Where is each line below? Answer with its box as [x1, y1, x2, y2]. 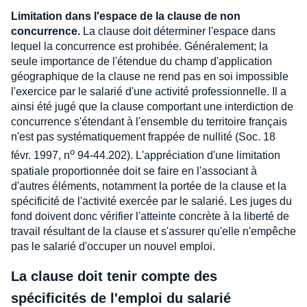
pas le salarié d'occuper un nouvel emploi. [11, 240, 215, 252]
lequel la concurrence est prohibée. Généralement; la [11, 40, 268, 53]
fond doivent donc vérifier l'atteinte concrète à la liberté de [11, 210, 289, 222]
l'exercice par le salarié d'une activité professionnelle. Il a [11, 86, 286, 98]
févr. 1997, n [11, 149, 70, 162]
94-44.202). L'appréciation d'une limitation [75, 149, 280, 162]
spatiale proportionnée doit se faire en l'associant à [11, 164, 257, 177]
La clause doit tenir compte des [11, 268, 217, 284]
